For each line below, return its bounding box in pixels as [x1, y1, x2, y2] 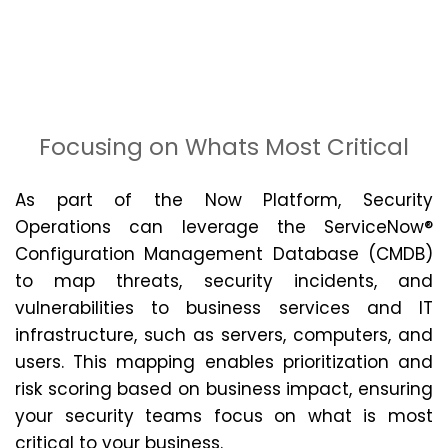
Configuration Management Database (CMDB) [15, 241, 433, 266]
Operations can [15, 214, 182, 239]
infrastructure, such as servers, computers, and [15, 322, 433, 347]
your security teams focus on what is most [15, 403, 433, 428]
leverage [181, 214, 259, 239]
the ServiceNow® [258, 214, 433, 239]
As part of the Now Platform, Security [15, 187, 433, 212]
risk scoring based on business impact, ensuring [15, 376, 433, 401]
